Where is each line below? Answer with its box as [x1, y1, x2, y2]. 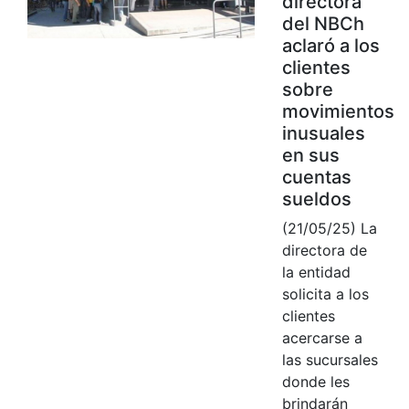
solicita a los [281, 284, 369, 303]
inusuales [281, 121, 365, 144]
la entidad [281, 262, 351, 281]
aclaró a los [281, 34, 380, 57]
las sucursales [281, 350, 378, 369]
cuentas [281, 165, 351, 188]
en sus [281, 143, 340, 166]
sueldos [281, 187, 351, 210]
